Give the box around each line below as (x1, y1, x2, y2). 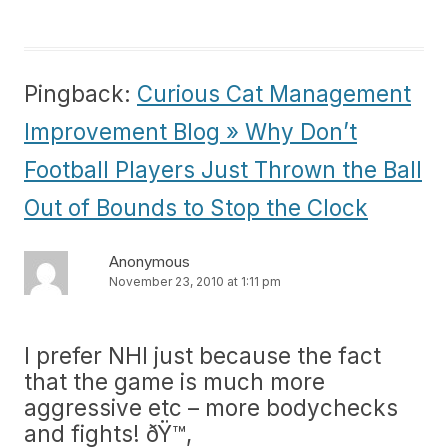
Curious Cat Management (137, 80, 411, 107)
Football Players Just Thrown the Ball (24, 156, 422, 183)
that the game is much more (24, 368, 325, 395)
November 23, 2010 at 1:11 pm (109, 274, 281, 289)
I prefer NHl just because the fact (24, 342, 381, 369)
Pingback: (24, 80, 137, 107)
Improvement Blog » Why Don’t (24, 118, 357, 145)
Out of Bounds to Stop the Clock (24, 194, 368, 221)
